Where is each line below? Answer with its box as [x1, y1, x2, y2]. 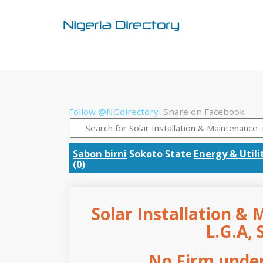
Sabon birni [73, 146, 127, 160]
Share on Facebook [163, 106, 245, 117]
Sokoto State [127, 146, 194, 160]
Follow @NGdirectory [69, 106, 159, 117]
